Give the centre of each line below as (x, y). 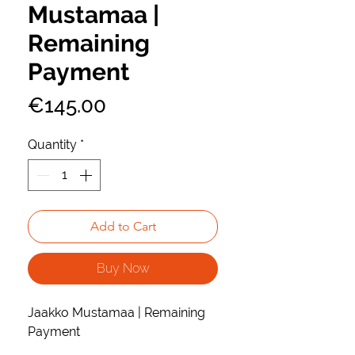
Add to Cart (123, 227)
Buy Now (123, 269)
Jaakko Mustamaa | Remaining (116, 313)
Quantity (52, 145)
